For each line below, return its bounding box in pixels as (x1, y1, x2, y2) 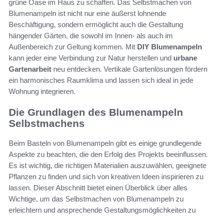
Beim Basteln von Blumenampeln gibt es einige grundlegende (9, 139, 201, 147)
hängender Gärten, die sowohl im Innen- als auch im (9, 31, 173, 40)
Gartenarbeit (9, 65, 51, 74)
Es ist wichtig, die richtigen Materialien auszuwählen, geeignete (9, 161, 206, 170)
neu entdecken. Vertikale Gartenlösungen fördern (51, 65, 207, 74)
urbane (173, 54, 197, 62)
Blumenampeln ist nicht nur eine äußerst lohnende (9, 9, 166, 18)
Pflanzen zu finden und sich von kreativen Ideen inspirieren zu (9, 172, 203, 181)
